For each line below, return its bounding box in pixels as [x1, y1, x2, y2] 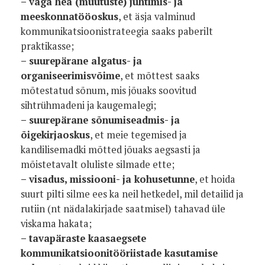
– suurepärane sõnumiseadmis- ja [21, 114, 180, 127]
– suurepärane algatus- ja [21, 54, 142, 67]
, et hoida [195, 173, 235, 186]
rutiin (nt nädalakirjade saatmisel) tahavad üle [21, 202, 225, 215]
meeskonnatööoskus [21, 10, 118, 23]
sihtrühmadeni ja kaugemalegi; [21, 99, 156, 112]
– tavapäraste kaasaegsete [21, 232, 146, 245]
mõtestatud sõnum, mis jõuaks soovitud [21, 84, 196, 97]
